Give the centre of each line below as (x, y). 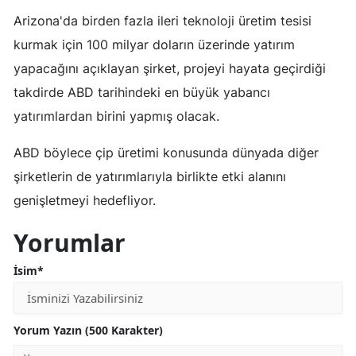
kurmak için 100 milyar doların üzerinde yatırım (154, 44)
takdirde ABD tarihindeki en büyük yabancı (142, 92)
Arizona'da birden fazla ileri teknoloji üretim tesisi (163, 20)
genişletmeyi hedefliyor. (85, 200)
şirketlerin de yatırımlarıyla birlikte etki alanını (150, 176)
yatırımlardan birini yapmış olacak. (116, 116)
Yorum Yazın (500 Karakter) (88, 330)
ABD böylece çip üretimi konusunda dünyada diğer (166, 152)
